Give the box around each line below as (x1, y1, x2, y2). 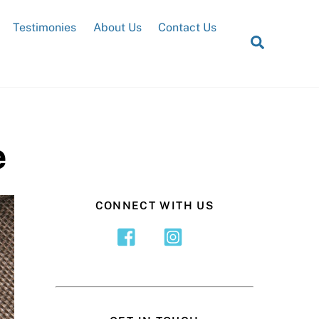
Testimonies (13, 20, 77, 34)
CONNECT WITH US (95, 199, 214, 211)
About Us (93, 20, 142, 34)
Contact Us (157, 20, 216, 34)
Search (263, 33, 308, 50)
